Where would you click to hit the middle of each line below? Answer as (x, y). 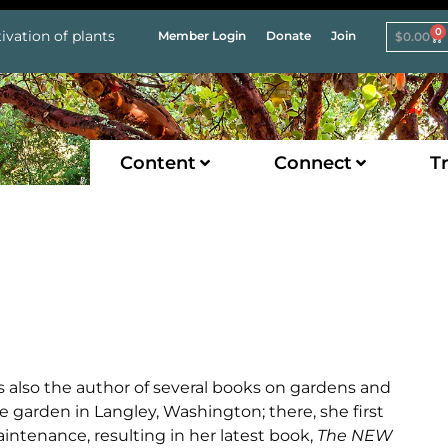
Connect (312, 162)
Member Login (202, 35)
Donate (289, 35)
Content (157, 162)
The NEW (354, 435)
